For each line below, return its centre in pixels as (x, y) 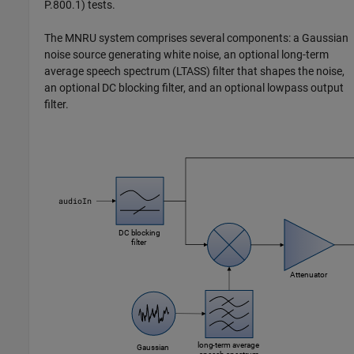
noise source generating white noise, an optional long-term (187, 55)
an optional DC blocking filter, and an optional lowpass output (194, 88)
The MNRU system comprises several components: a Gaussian (197, 38)
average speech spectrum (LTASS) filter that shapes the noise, (195, 72)
